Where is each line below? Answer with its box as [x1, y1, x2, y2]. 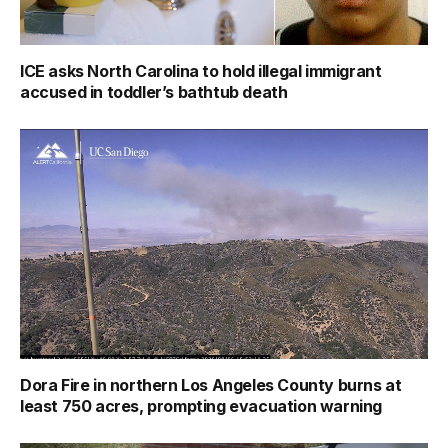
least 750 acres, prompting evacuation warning [20, 395, 383, 416]
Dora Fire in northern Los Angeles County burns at [20, 374, 402, 395]
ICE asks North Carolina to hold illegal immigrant [20, 61, 382, 82]
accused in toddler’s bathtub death [20, 82, 288, 103]
